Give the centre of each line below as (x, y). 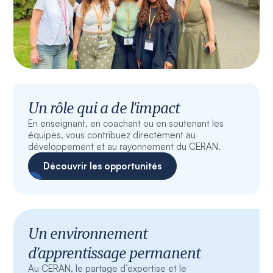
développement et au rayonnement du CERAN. (125, 147)
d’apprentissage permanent (114, 253)
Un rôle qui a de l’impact (104, 108)
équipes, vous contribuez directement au (112, 135)
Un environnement (88, 234)
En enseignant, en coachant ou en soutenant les (126, 124)
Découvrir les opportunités (103, 166)
